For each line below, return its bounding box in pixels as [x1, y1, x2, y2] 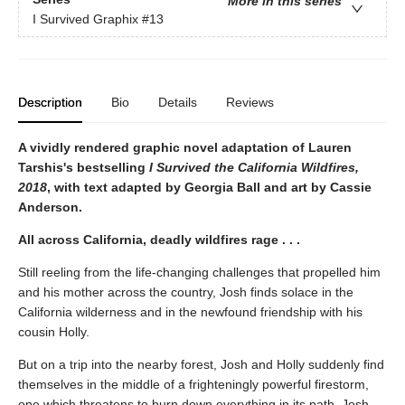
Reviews [226, 95, 274, 109]
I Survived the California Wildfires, [149, 160, 359, 174]
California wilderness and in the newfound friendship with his [18, 305, 363, 319]
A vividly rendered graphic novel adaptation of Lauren [18, 140, 352, 155]
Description [18, 95, 82, 109]
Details [158, 95, 197, 109]
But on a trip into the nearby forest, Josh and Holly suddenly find [18, 357, 384, 372]
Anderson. [18, 200, 82, 214]
